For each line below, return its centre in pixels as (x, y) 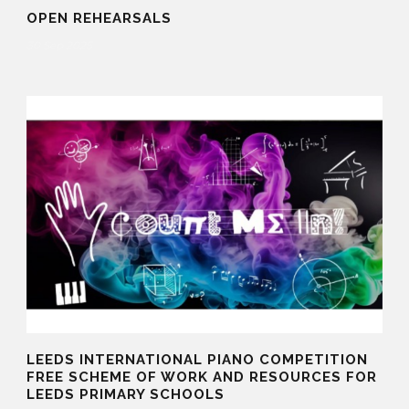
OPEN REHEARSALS (99, 19)
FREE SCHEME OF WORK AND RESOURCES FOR (202, 378)
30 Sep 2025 (59, 46)
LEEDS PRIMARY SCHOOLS (126, 395)
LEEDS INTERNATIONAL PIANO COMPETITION (197, 360)
